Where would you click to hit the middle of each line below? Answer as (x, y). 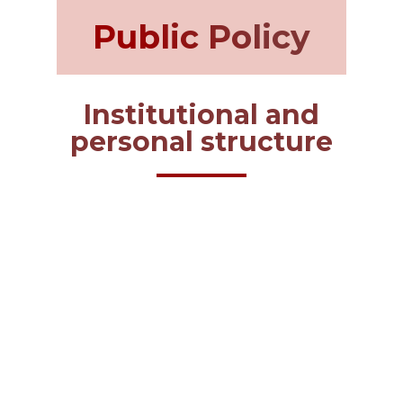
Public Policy (201, 36)
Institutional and (201, 114)
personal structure (201, 141)
